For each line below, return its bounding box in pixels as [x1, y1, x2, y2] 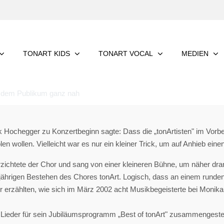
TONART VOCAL [98, 49, 153, 57]
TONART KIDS [22, 49, 70, 57]
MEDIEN [181, 49, 208, 57]
